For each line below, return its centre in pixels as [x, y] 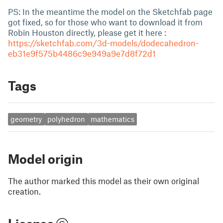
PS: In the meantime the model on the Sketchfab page [110, 11]
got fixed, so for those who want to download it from [105, 22]
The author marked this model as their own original [104, 180]
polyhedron [66, 119]
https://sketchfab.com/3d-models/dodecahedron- [103, 43]
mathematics [112, 119]
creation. [24, 191]
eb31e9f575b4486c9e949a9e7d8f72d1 [82, 53]
